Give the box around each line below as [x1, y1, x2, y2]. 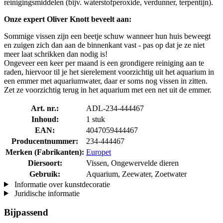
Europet [86, 147, 111, 156]
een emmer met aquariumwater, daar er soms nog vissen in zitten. [4, 76, 208, 85]
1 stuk [86, 114, 105, 123]
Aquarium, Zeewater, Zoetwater [86, 169, 187, 178]
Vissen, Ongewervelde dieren [86, 158, 179, 167]
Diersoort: [27, 158, 62, 167]
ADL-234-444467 [86, 104, 144, 112]
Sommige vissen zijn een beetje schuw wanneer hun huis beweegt [4, 31, 211, 40]
